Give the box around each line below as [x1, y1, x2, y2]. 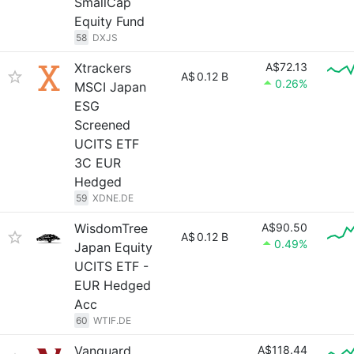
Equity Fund [74, 13, 145, 29]
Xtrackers [74, 60, 131, 76]
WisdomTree [74, 220, 148, 236]
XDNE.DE [92, 192, 134, 204]
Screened [74, 117, 130, 133]
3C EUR [74, 155, 121, 171]
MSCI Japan [74, 79, 146, 95]
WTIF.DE [93, 314, 131, 326]
